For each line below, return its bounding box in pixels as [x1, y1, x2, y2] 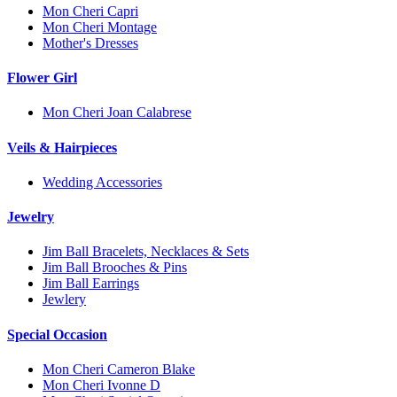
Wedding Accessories [43, 174, 162, 190]
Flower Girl [7, 70, 77, 86]
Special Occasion [7, 326, 107, 342]
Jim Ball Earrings [43, 276, 139, 292]
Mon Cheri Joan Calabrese [43, 105, 191, 121]
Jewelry [7, 209, 54, 225]
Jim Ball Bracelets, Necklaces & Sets [43, 244, 249, 260]
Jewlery [43, 292, 86, 307]
